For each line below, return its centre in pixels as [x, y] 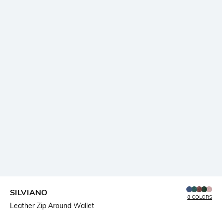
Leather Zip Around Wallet [52, 205]
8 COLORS [200, 197]
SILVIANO [29, 192]
